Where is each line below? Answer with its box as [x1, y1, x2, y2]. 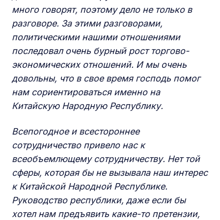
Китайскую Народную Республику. [12, 100, 165, 111]
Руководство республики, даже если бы [12, 194, 186, 205]
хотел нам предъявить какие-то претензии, [12, 208, 200, 219]
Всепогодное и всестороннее [12, 126, 139, 137]
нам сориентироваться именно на [12, 86, 160, 97]
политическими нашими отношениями [12, 31, 180, 42]
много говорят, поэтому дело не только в [12, 4, 192, 15]
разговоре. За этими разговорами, [12, 18, 163, 28]
